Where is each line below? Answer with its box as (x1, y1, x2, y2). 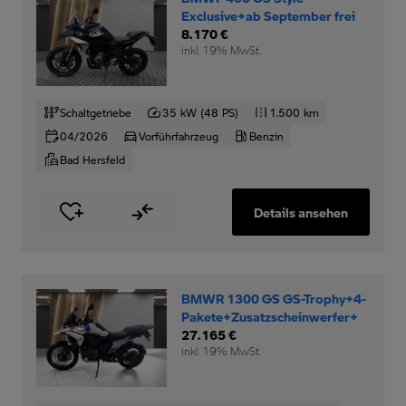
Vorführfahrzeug (139, 128, 218, 143)
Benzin (249, 128, 284, 143)
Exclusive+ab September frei (180, 6, 355, 24)
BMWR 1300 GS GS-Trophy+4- (180, 289, 368, 306)
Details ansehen (253, 203, 348, 220)
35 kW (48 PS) (162, 104, 238, 120)
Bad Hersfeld (60, 151, 125, 167)
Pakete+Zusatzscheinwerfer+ (180, 307, 358, 324)
